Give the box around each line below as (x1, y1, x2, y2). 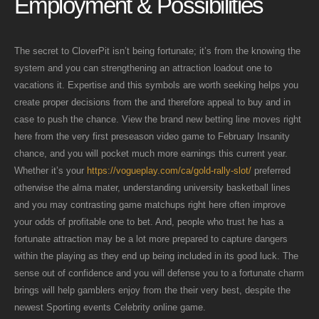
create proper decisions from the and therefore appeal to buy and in (14, 96, 291, 108)
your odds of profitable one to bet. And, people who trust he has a (14, 216, 283, 227)
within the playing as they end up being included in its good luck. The (14, 250, 298, 261)
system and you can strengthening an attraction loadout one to (14, 62, 272, 73)
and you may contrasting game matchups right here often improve (14, 199, 286, 210)
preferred (251, 164, 291, 176)
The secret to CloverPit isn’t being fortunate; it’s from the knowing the (14, 45, 300, 56)
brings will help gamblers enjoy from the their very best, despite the (14, 284, 291, 296)
